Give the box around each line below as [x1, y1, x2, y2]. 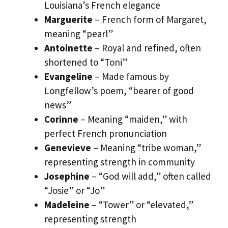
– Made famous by [93, 70, 169, 83]
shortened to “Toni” [44, 56, 127, 69]
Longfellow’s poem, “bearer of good [44, 84, 194, 97]
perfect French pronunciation [44, 127, 167, 140]
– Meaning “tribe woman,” [91, 141, 201, 154]
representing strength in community [44, 156, 195, 168]
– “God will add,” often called [90, 170, 211, 183]
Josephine [44, 170, 90, 183]
